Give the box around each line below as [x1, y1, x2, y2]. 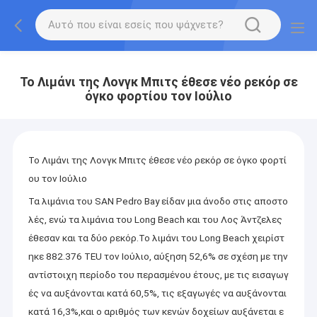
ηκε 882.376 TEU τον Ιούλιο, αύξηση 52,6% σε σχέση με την [28, 250, 288, 262]
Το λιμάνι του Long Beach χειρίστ [138, 231, 284, 243]
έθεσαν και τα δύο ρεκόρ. [28, 231, 139, 243]
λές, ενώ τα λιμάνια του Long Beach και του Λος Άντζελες [28, 213, 282, 225]
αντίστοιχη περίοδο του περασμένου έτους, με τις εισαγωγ [28, 268, 289, 280]
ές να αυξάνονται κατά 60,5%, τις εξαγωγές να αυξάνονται [28, 287, 287, 299]
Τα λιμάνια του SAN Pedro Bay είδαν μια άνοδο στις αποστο [28, 195, 288, 207]
